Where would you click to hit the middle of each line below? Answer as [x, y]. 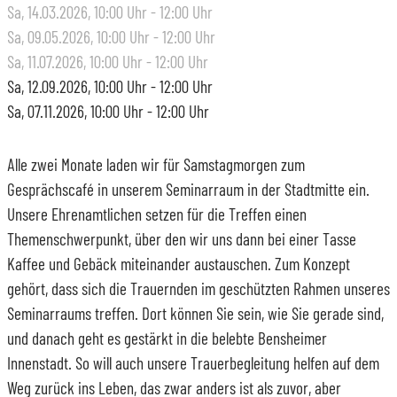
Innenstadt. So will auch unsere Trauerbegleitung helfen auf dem [193, 362]
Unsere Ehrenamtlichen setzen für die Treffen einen [157, 214]
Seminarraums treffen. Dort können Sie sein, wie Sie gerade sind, [195, 313]
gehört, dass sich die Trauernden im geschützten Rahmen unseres [198, 288]
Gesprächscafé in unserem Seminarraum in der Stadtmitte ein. [188, 189]
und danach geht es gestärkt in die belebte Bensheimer [167, 338]
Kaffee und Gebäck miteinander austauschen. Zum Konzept [179, 263]
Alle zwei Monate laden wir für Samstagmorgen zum [156, 164]
